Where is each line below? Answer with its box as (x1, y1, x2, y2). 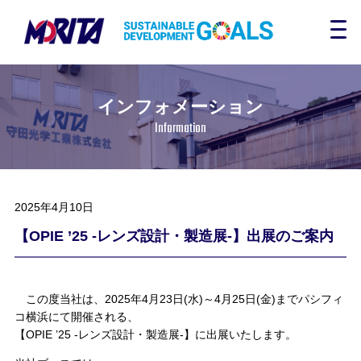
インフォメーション (98, 96, 263, 117)
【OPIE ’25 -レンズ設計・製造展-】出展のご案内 (14, 228, 334, 244)
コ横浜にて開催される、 (14, 310, 139, 323)
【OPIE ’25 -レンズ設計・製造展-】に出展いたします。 (14, 328, 297, 341)
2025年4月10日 (14, 201, 93, 214)
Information (155, 118, 206, 139)
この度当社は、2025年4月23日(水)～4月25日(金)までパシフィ (14, 293, 343, 305)
